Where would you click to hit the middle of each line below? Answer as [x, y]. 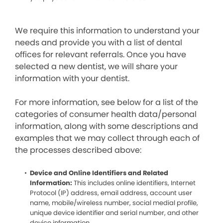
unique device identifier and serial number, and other [114, 213]
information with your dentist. [72, 78]
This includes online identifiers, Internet [134, 183]
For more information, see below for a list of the [107, 102]
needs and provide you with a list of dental [99, 43]
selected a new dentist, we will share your [96, 66]
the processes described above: [78, 150]
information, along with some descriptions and [107, 126]
